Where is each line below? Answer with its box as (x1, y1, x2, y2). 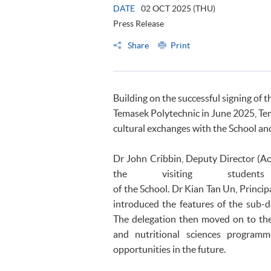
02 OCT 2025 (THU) (141, 4, 215, 14)
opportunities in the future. (113, 244, 227, 255)
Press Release (113, 19, 164, 29)
